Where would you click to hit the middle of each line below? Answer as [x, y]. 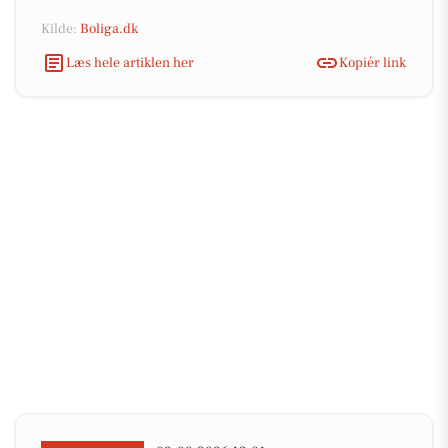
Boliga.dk [109, 29]
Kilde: [60, 29]
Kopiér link [372, 62]
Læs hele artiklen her [130, 62]
